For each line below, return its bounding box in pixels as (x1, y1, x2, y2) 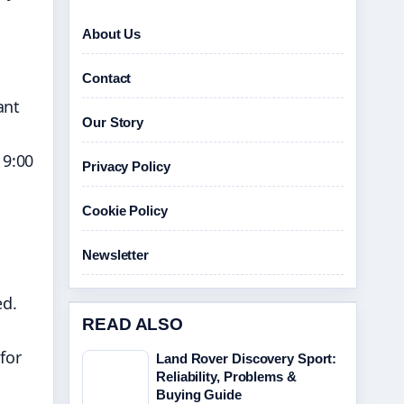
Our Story (82, 115, 144, 130)
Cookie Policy (82, 203, 168, 218)
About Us (82, 26, 142, 41)
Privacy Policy (82, 159, 170, 174)
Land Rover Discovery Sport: (156, 351, 337, 366)
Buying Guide (156, 387, 242, 402)
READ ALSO (82, 315, 184, 334)
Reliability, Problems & (156, 369, 297, 384)
